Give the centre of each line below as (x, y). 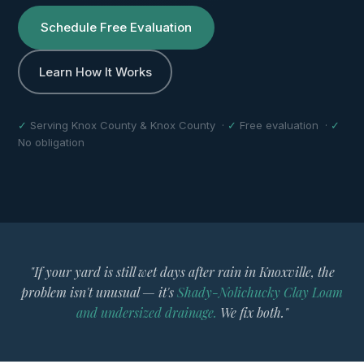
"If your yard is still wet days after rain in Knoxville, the (182, 272)
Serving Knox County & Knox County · (129, 125)
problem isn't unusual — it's (99, 292)
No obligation (52, 142)
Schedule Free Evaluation (117, 27)
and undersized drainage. (146, 312)
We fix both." (252, 312)
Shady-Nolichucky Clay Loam (260, 292)
